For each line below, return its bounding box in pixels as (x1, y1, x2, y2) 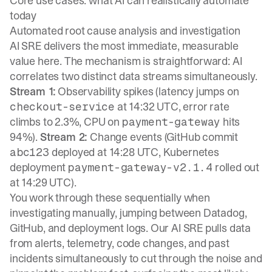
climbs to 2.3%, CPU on (10, 114, 122, 129)
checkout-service (10, 100, 115, 114)
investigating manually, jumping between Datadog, (10, 205, 247, 220)
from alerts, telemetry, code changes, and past (10, 236, 229, 251)
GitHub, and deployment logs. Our (10, 220, 172, 236)
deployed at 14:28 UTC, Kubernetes (49, 144, 219, 160)
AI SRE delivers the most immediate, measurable (10, 38, 239, 53)
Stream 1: (10, 84, 56, 99)
